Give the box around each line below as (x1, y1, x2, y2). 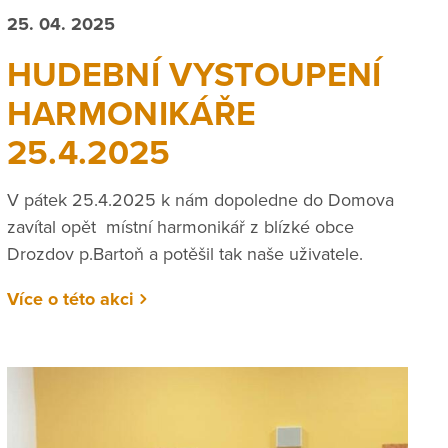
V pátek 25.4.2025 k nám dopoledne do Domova (6, 188, 394, 211)
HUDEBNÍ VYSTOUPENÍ (6, 55, 382, 97)
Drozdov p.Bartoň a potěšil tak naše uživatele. (6, 242, 363, 265)
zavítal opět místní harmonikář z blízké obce (6, 215, 354, 238)
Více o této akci (6, 287, 134, 310)
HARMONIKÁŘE (6, 94, 257, 136)
